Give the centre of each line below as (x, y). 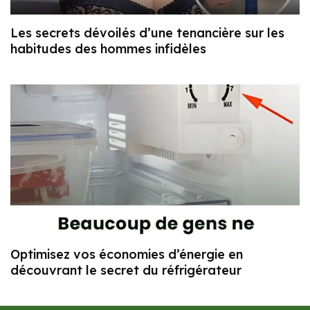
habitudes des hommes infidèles (108, 48)
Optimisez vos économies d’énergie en (127, 254)
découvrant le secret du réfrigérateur (126, 270)
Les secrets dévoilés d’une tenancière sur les (147, 33)
